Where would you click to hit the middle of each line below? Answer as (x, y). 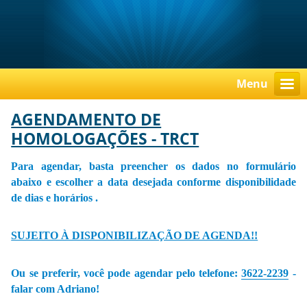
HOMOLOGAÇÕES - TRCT (105, 139)
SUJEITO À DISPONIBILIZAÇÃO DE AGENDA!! (135, 236)
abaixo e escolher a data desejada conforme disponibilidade (153, 182)
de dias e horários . (55, 198)
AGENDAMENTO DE (86, 120)
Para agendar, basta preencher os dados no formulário (153, 167)
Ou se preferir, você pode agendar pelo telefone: (126, 273)
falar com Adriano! (56, 289)
